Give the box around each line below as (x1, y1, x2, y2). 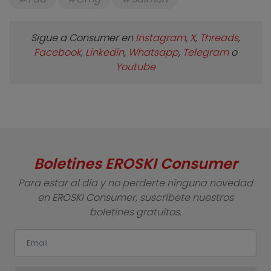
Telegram (183, 45, 229, 60)
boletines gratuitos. (90, 205, 181, 220)
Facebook (34, 45, 81, 60)
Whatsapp (128, 45, 178, 60)
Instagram (135, 31, 186, 45)
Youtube (116, 60, 155, 74)
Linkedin (85, 45, 124, 60)
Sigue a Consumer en (31, 31, 135, 45)
